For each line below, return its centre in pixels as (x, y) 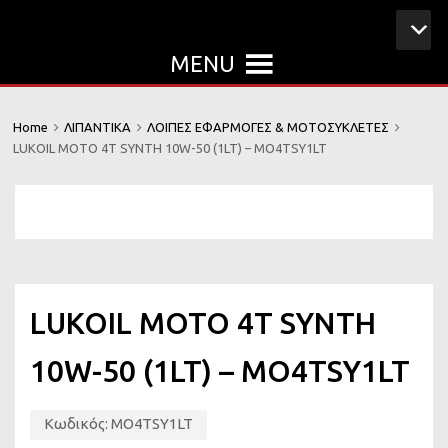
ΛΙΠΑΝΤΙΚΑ (97, 127)
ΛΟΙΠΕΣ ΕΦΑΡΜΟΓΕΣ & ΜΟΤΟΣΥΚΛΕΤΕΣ (267, 127)
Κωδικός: (77, 423)
